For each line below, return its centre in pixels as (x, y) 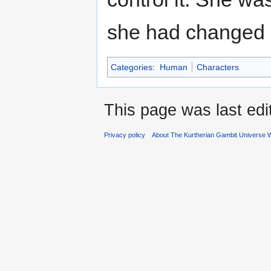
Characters (217, 67)
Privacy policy (125, 135)
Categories (132, 67)
